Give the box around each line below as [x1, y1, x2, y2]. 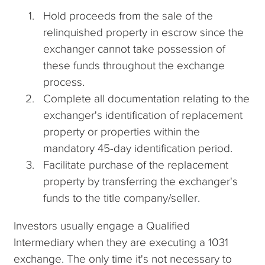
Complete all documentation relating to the [43, 92, 250, 105]
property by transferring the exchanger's [43, 174, 238, 188]
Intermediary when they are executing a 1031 [14, 235, 229, 248]
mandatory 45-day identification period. [43, 141, 232, 154]
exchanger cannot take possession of [43, 42, 225, 55]
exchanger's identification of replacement [43, 108, 243, 121]
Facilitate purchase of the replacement [43, 158, 228, 171]
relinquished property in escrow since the [43, 25, 244, 38]
